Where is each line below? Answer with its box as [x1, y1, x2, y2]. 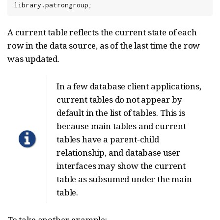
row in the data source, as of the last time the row [7, 40, 200, 52]
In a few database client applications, [56, 81, 201, 92]
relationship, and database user [56, 147, 181, 159]
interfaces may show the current [56, 160, 186, 172]
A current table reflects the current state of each [7, 27, 197, 38]
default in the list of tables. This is [56, 107, 185, 119]
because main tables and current [56, 120, 186, 132]
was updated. [7, 53, 59, 65]
